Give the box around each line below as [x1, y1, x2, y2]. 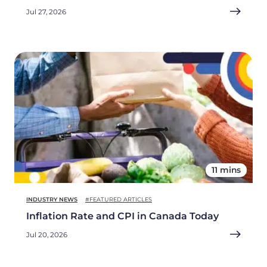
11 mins [212, 164, 241, 175]
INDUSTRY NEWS [26, 195, 77, 203]
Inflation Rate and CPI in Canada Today [26, 210, 219, 222]
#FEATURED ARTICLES [85, 195, 152, 203]
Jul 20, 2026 [26, 230, 67, 239]
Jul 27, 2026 [26, 7, 66, 16]
